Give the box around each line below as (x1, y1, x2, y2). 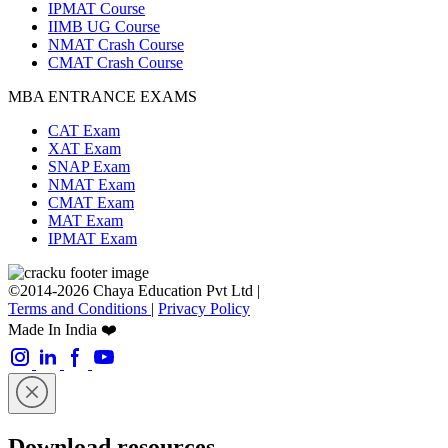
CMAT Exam (48, 194, 134, 212)
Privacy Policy (158, 300, 250, 318)
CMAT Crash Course (48, 54, 183, 72)
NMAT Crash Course (48, 36, 184, 54)
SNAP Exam (48, 158, 130, 176)
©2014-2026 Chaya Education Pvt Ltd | (8, 282, 260, 300)
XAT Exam (48, 140, 121, 158)
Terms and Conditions (8, 300, 151, 318)
